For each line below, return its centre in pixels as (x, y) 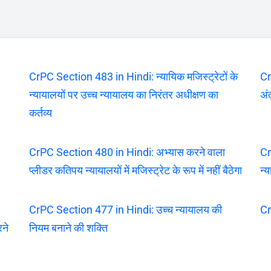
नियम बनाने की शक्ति (68, 227)
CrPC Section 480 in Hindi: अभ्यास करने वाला (127, 152)
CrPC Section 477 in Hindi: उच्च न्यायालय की (125, 209)
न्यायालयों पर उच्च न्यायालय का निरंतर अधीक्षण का (123, 94)
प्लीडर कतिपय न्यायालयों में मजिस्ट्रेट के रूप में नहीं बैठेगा (135, 170)
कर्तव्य (40, 113)
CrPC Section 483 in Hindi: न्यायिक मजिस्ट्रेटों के (133, 76)
